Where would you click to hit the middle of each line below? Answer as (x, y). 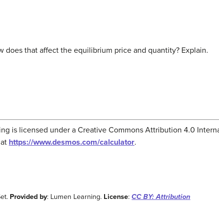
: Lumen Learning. (76, 197)
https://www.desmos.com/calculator (72, 142)
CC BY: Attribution (161, 197)
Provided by (29, 197)
